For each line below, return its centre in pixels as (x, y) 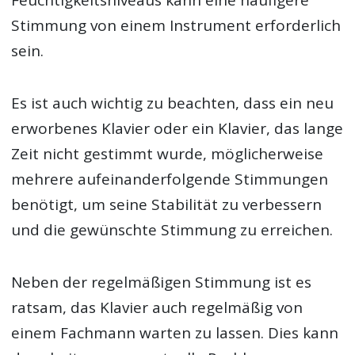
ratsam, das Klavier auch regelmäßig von (157, 307)
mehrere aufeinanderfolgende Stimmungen (170, 179)
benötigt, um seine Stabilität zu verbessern (167, 204)
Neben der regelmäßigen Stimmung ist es (162, 282)
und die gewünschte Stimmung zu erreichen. (172, 229)
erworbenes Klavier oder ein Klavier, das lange (177, 128)
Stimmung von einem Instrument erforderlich (176, 25)
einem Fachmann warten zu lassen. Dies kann (175, 332)
